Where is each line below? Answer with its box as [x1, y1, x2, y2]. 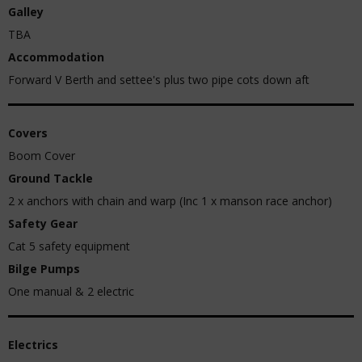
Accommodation [8, 49, 104, 65]
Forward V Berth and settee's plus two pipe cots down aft [8, 72, 309, 87]
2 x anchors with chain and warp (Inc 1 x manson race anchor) [8, 193, 332, 208]
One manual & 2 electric [8, 284, 134, 299]
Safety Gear [8, 216, 78, 231]
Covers [8, 125, 48, 141]
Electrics [8, 337, 58, 352]
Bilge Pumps [8, 261, 80, 276]
